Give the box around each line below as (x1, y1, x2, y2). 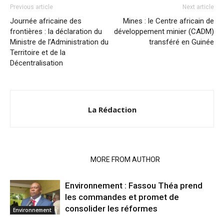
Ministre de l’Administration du (10, 37, 108, 47)
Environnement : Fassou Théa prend (65, 180, 202, 191)
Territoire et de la (10, 48, 65, 57)
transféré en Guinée (149, 37, 214, 47)
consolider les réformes (65, 203, 157, 214)
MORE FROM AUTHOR (90, 155, 160, 164)
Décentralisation (10, 58, 63, 68)
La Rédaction (87, 104, 136, 115)
